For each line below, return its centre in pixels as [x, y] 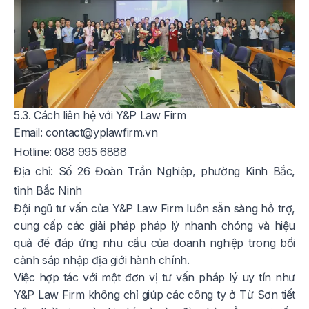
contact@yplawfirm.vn [102, 133]
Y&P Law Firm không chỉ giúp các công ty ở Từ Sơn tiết [154, 295]
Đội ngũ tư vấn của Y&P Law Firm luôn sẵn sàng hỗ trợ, [154, 209]
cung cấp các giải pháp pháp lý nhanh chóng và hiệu [154, 226]
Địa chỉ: [36, 171]
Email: [30, 133]
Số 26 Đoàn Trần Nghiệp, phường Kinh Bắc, [177, 171]
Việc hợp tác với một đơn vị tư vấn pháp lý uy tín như [154, 278]
